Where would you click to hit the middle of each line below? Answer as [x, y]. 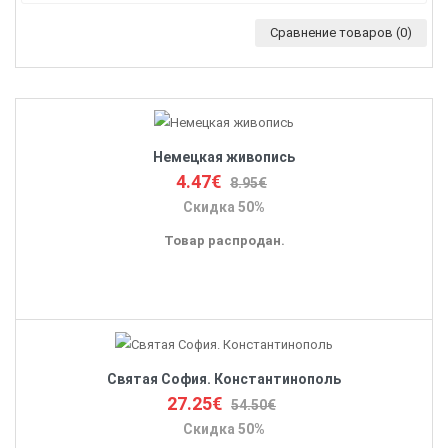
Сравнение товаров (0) [341, 33]
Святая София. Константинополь [224, 378]
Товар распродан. [224, 241]
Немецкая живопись [224, 157]
